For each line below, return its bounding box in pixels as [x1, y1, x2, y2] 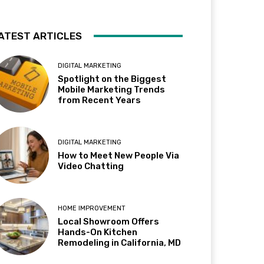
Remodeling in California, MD [58, 237, 181, 249]
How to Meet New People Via [58, 150, 180, 161]
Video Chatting [58, 161, 124, 172]
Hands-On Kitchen [58, 227, 138, 238]
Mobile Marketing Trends [58, 84, 166, 95]
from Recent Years [58, 94, 141, 105]
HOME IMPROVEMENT [58, 204, 126, 213]
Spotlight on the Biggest [58, 73, 167, 84]
